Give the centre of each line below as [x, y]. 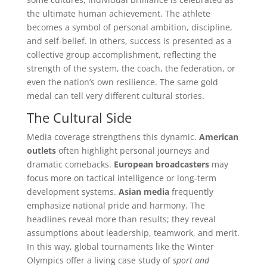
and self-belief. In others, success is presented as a [129, 41]
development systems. [72, 191]
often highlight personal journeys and [133, 150]
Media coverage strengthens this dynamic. [113, 136]
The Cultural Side [79, 117]
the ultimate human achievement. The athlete [118, 13]
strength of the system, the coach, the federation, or [131, 68]
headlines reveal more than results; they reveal [121, 219]
